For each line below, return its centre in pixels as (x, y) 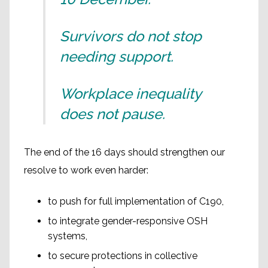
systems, (68, 236)
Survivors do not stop (131, 36)
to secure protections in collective (123, 255)
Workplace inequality (130, 93)
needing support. (117, 56)
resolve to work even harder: (86, 170)
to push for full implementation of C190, (136, 201)
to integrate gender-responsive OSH (128, 221)
